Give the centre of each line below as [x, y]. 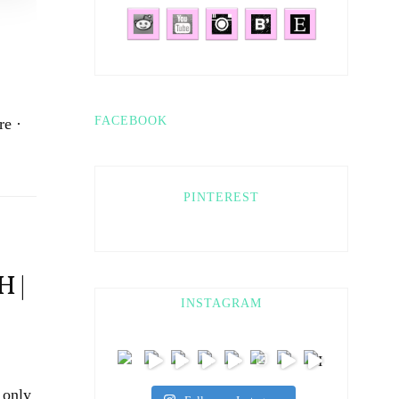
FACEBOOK [131, 120]
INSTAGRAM [221, 303]
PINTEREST [221, 197]
